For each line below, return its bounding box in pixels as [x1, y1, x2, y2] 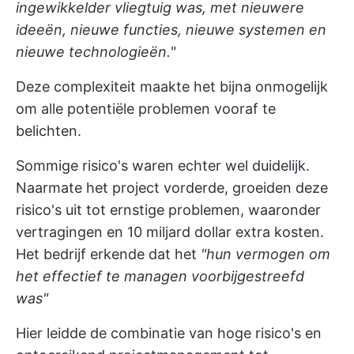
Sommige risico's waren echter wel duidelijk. [16, 157, 310, 174]
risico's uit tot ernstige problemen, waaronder [16, 201, 321, 218]
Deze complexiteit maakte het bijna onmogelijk [16, 78, 328, 95]
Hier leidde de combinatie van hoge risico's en [16, 325, 322, 341]
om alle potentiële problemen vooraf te [16, 100, 276, 117]
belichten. [16, 122, 81, 139]
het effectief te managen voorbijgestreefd [16, 268, 304, 284]
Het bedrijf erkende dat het [16, 246, 201, 262]
